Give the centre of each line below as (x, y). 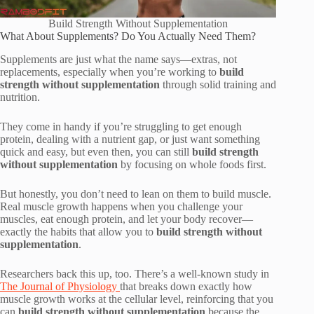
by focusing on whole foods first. (192, 164)
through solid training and (218, 84)
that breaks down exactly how (186, 286)
